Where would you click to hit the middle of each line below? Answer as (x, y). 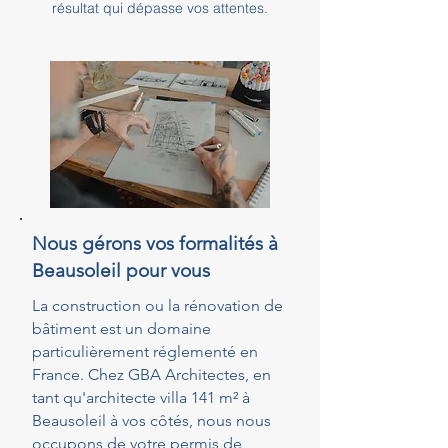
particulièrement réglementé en (145, 351)
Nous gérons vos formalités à (155, 243)
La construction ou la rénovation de (157, 305)
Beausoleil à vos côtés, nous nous (151, 420)
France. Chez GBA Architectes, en (151, 374)
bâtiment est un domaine (121, 328)
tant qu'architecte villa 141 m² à (141, 397)
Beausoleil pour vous (121, 270)
